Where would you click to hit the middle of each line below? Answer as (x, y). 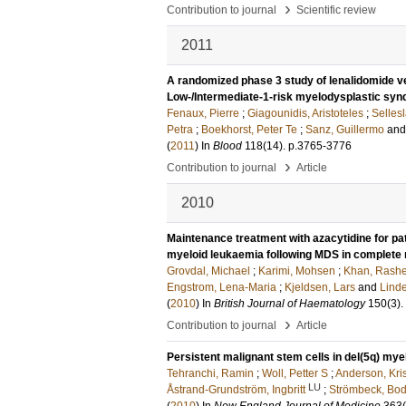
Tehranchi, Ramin (210, 373)
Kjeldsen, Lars (320, 287)
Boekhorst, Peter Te (249, 130)
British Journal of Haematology (290, 304)
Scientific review (336, 10)
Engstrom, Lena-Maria (222, 287)
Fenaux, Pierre (203, 113)
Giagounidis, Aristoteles (305, 113)
